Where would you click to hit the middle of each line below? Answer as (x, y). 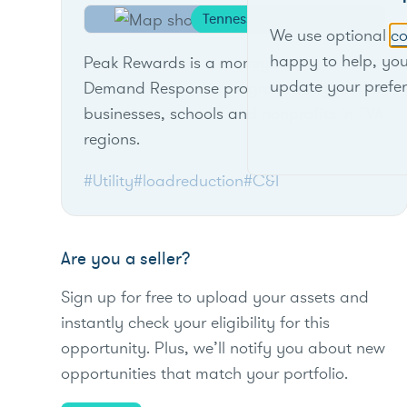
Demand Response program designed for (233, 89)
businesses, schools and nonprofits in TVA (234, 114)
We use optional (330, 35)
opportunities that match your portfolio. (205, 373)
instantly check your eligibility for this (196, 322)
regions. (112, 139)
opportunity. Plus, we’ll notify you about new (223, 347)
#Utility (109, 181)
